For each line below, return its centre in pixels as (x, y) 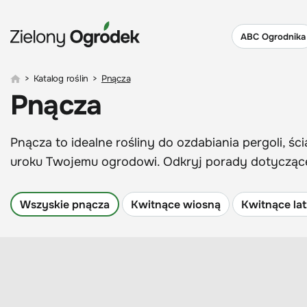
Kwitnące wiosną (176, 204)
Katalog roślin (61, 78)
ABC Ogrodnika (273, 36)
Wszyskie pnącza (65, 204)
